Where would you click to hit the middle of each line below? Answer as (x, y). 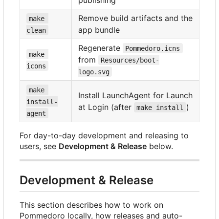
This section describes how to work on (91, 205)
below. (160, 146)
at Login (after (106, 107)
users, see (39, 146)
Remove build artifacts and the (135, 18)
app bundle (99, 30)
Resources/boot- (130, 60)
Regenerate (100, 48)
